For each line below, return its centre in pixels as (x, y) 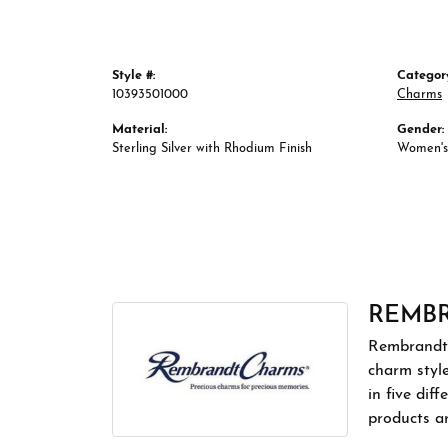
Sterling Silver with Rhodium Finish (212, 148)
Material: (139, 129)
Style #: (133, 75)
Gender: (420, 129)
